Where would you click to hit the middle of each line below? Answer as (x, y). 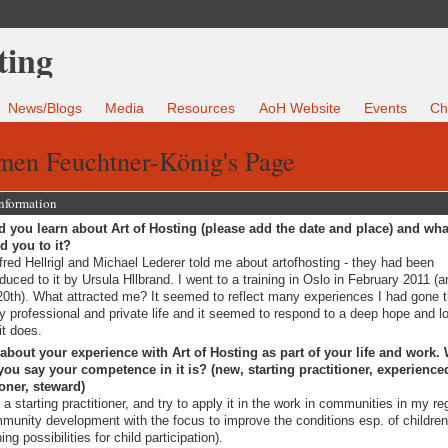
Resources (201, 108)
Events (385, 108)
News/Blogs (45, 108)
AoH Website (299, 108)
